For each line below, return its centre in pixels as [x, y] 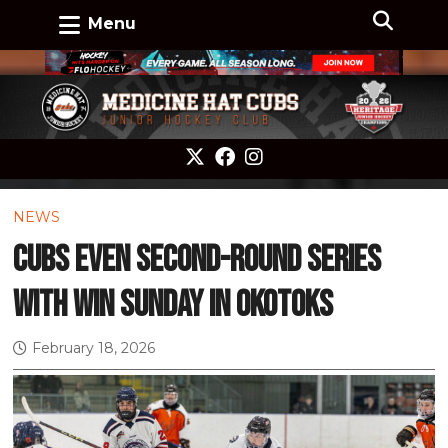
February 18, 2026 [94, 348]
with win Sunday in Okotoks [173, 306]
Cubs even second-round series [197, 261]
